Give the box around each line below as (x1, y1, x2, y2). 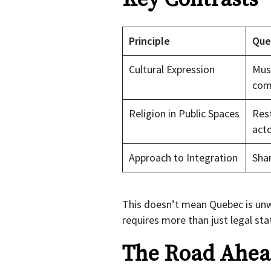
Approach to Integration (129, 151, 238, 165)
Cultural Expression (129, 62, 215, 77)
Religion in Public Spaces (129, 106, 240, 121)
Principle (129, 34, 170, 48)
